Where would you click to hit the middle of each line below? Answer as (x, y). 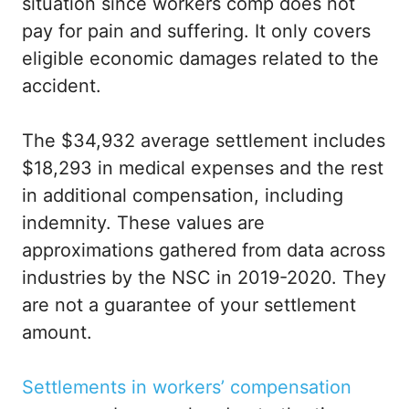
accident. (62, 86)
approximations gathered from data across (204, 251)
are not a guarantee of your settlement (189, 305)
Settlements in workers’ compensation (187, 388)
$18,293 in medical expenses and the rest (203, 168)
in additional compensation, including (183, 196)
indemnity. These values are (143, 223)
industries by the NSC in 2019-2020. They (204, 278)
